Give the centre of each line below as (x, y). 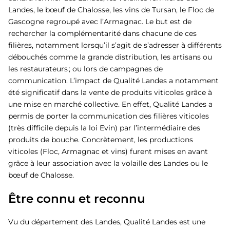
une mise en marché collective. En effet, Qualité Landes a (110, 104)
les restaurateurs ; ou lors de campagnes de (85, 69)
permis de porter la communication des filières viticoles (109, 116)
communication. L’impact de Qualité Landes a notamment (113, 81)
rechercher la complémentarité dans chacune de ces (102, 33)
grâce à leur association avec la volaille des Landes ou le (108, 163)
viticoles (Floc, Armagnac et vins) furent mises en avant (108, 151)
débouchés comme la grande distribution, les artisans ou (110, 57)
